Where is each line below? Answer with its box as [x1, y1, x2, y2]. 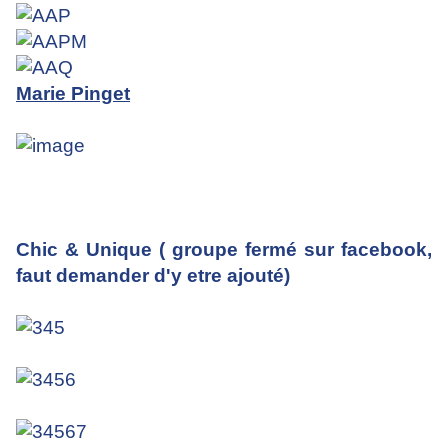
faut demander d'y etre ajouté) [16, 265, 290, 287]
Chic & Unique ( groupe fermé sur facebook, [16, 239, 432, 261]
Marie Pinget [16, 83, 130, 105]
